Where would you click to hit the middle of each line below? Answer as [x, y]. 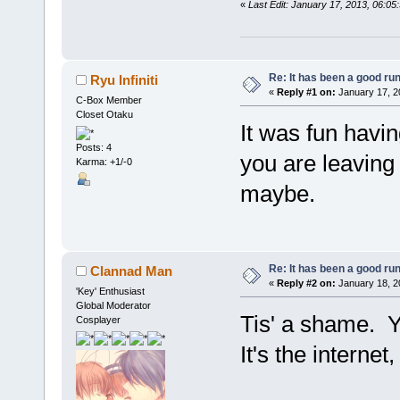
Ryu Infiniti [125, 79]
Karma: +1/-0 [104, 161]
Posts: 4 [93, 147]
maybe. [277, 193]
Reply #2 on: [306, 283]
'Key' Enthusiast [110, 291]
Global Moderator [113, 305]
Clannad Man [132, 271]
